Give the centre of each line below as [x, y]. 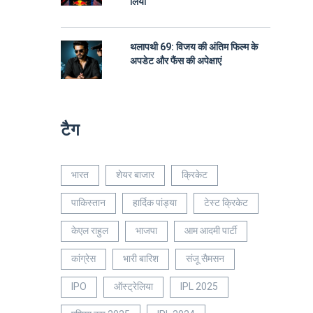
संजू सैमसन [205, 259]
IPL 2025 [199, 287]
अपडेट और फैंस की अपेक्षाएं [176, 61]
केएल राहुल [90, 231]
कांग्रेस [83, 259]
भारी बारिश [141, 259]
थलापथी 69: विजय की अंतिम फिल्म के [194, 47]
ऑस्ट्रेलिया [133, 287]
